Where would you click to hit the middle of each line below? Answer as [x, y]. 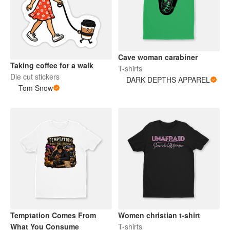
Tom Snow [36, 88]
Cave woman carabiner [158, 57]
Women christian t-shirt [159, 215]
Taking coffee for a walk [52, 65]
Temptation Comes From [53, 215]
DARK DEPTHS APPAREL [168, 80]
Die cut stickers [35, 77]
